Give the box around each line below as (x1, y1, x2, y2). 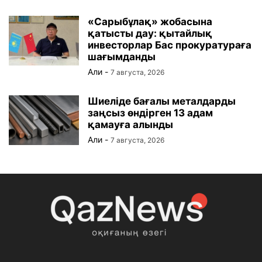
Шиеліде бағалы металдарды (88, 95, 236, 108)
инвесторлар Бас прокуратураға (88, 39, 251, 51)
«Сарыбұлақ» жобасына (88, 16, 212, 28)
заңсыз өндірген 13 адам (88, 107, 213, 119)
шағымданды (88, 51, 156, 63)
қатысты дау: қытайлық (88, 27, 212, 40)
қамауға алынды (88, 119, 173, 131)
